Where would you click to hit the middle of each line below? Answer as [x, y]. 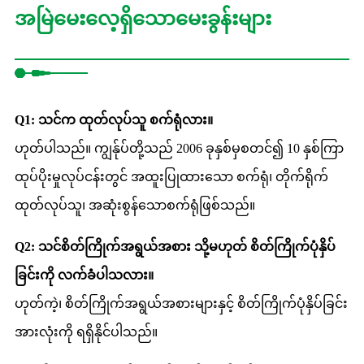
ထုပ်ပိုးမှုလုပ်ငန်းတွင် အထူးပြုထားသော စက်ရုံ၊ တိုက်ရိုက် [171, 176]
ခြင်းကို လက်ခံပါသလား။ [84, 275]
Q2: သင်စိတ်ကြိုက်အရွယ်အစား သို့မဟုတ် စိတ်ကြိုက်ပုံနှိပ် [175, 246]
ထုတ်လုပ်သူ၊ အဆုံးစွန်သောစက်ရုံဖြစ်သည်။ [135, 205]
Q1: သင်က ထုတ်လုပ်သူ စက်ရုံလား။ [114, 119]
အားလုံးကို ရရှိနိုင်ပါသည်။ [86, 331]
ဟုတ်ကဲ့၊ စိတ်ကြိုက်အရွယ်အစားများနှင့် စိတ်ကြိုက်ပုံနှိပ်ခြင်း [181, 303]
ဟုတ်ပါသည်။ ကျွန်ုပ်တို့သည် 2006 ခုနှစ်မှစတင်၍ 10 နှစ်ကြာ [179, 148]
